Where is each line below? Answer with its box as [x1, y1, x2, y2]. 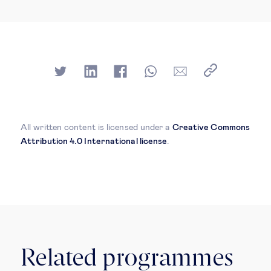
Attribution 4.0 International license [21, 137, 168, 146]
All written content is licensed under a [21, 123, 172, 132]
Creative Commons [172, 123, 250, 132]
